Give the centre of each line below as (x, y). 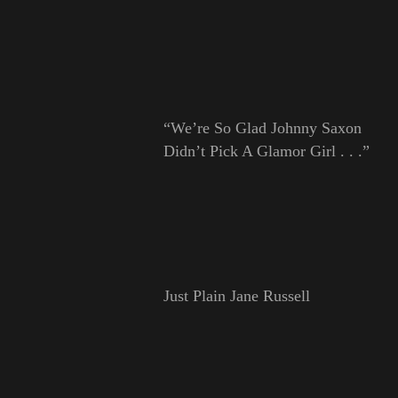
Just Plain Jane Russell (236, 295)
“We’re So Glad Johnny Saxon (262, 127)
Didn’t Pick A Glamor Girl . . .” (266, 151)
